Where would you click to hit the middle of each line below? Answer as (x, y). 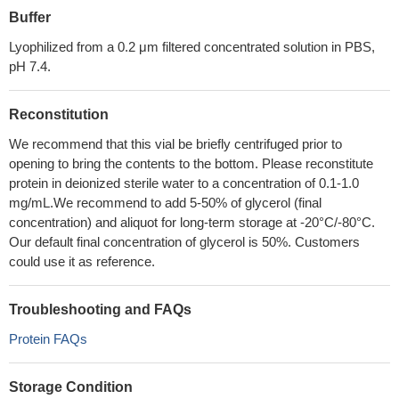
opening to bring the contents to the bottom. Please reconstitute (191, 163)
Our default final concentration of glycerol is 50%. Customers (184, 242)
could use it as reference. (82, 261)
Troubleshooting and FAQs (100, 309)
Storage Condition (71, 387)
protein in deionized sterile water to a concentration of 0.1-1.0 (184, 183)
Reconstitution (59, 114)
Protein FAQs (48, 339)
